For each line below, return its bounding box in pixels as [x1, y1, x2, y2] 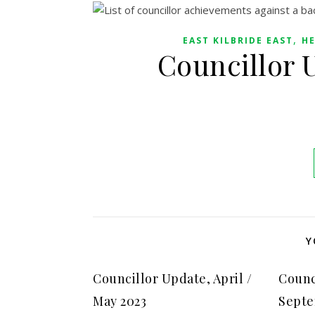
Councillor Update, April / [93, 270, 252, 288]
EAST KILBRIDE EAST [182, 34, 293, 47]
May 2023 [93, 292, 146, 310]
